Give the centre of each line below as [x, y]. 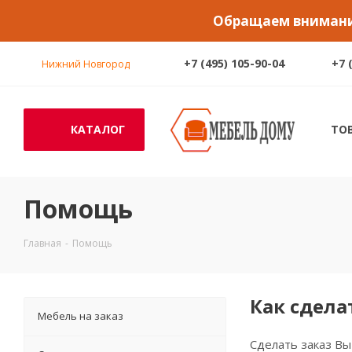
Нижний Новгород [86, 64]
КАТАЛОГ [98, 129]
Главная [42, 243]
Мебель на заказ [81, 316]
